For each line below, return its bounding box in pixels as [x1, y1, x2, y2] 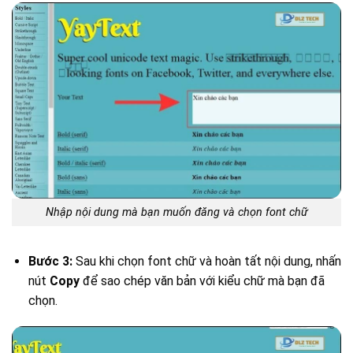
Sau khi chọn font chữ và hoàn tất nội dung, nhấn [72, 253, 341, 269]
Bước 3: [28, 253, 72, 269]
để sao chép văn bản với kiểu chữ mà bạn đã [79, 273, 325, 288]
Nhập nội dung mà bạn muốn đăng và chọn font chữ [45, 205, 308, 219]
